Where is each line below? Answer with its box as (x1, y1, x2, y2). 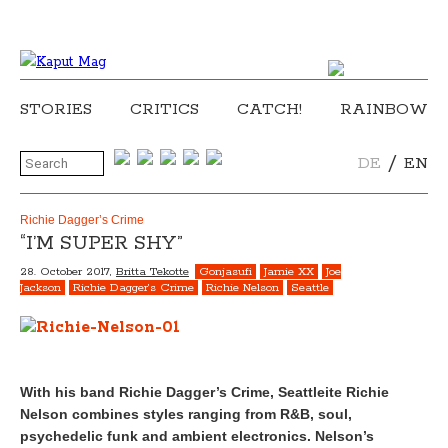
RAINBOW (340, 99, 428, 120)
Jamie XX (264, 264, 314, 279)
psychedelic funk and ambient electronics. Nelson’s (20, 428, 374, 444)
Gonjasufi (199, 264, 252, 279)
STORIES (20, 99, 92, 120)
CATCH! (237, 99, 302, 120)
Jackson (20, 280, 61, 295)
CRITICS (130, 99, 199, 120)
